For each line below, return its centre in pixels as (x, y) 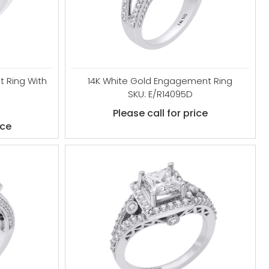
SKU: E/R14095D (160, 94)
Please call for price (160, 113)
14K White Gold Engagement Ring (160, 81)
